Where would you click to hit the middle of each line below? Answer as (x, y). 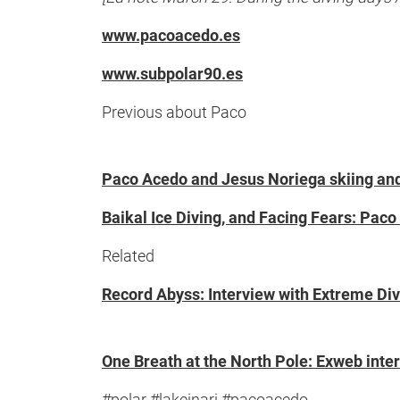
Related (128, 256)
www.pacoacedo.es (171, 35)
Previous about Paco (174, 112)
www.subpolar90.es (172, 74)
